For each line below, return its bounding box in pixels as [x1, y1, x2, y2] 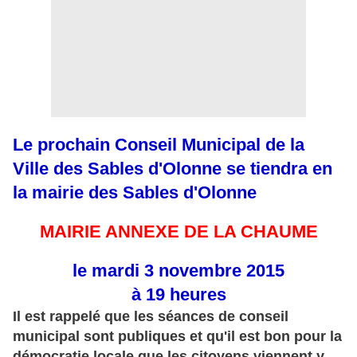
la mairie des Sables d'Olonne [13, 182, 257, 203]
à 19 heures [131, 284, 226, 305]
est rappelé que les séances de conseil [21, 308, 288, 325]
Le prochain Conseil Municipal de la [13, 135, 304, 155]
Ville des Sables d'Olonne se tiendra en [13, 159, 332, 179]
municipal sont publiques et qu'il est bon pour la [13, 328, 342, 345]
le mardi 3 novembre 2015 [73, 261, 284, 281]
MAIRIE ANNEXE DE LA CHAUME [39, 222, 318, 242]
